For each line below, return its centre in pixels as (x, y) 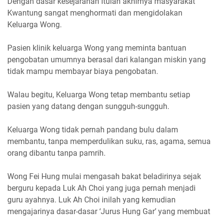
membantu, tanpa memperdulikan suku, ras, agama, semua (109, 141)
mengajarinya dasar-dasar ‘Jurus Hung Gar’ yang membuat (109, 211)
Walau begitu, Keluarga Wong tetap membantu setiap (99, 94)
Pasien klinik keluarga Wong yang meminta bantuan (97, 48)
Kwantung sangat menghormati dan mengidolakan (95, 13)
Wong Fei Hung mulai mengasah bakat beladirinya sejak (104, 176)
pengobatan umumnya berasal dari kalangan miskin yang (107, 59)
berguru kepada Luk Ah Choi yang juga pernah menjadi (101, 188)
